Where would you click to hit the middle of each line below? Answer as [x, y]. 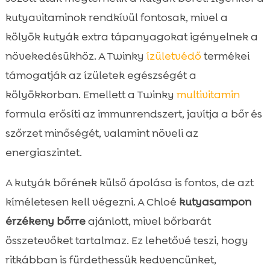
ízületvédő [174, 56]
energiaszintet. [43, 153]
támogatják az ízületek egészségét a [101, 76]
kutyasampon [215, 202]
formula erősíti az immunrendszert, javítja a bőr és [133, 114]
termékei [225, 56]
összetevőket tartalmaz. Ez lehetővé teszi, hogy [127, 241]
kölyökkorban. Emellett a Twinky [91, 95]
